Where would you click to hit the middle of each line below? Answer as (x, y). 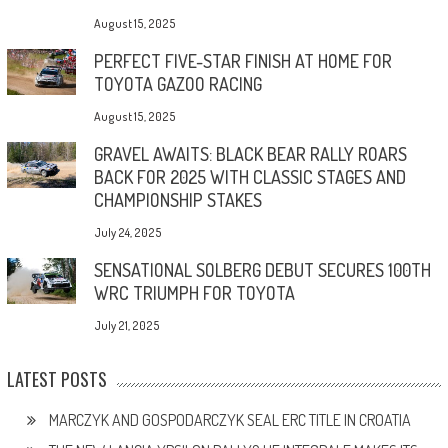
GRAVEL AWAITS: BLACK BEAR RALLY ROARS (250, 153)
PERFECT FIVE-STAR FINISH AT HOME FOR (242, 60)
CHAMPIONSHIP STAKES (177, 199)
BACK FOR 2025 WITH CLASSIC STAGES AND (249, 176)
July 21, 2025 (126, 325)
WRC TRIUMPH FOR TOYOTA (194, 292)
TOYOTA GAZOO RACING (177, 83)
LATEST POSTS (56, 378)
